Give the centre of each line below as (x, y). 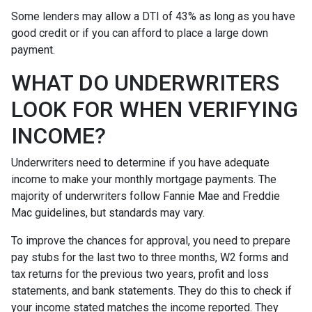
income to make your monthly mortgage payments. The (144, 179)
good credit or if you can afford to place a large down (140, 33)
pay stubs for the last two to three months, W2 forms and (150, 257)
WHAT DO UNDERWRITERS (145, 83)
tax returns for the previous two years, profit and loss (140, 274)
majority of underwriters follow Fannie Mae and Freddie (146, 196)
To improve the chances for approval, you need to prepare (151, 241)
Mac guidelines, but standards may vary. (109, 213)
